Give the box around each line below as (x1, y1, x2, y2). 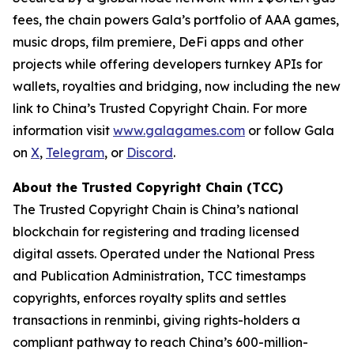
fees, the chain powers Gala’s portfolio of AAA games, (13, 12, 339, 28)
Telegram (46, 145, 104, 160)
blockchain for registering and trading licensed (13, 224, 299, 239)
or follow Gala (245, 122, 334, 138)
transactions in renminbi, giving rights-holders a (13, 312, 300, 328)
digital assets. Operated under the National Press (13, 246, 314, 262)
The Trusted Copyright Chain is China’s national (13, 201, 299, 217)
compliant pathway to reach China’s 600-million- (13, 334, 308, 350)
